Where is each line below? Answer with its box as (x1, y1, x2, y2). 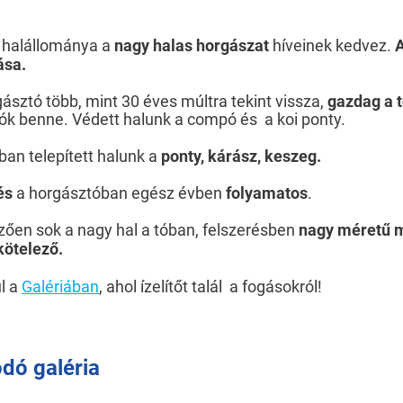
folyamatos (226, 184, 308, 202)
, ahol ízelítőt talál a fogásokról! (99, 277, 322, 296)
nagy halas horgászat (114, 36, 269, 55)
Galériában (22, 277, 99, 296)
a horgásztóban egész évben (16, 184, 226, 202)
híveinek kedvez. (269, 36, 395, 55)
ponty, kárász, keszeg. (161, 147, 321, 166)
